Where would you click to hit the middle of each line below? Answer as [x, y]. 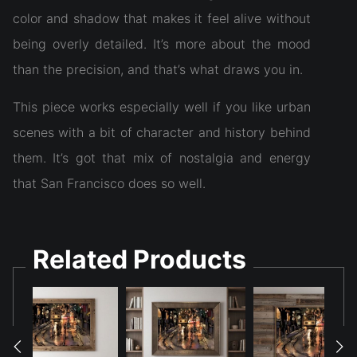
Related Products [139, 259]
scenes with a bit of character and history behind [162, 132]
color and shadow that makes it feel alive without [162, 18]
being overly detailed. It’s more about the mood [162, 44]
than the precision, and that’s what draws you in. [158, 69]
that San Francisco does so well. [109, 183]
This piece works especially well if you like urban [162, 107]
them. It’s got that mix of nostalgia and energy [162, 158]
